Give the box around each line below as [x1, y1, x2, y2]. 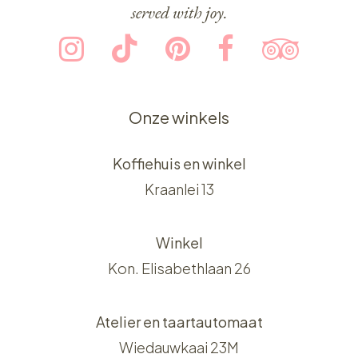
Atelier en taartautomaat [95, 312, 263, 332]
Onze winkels [129, 107, 229, 129]
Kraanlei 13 [144, 180, 214, 199]
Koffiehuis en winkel [112, 154, 246, 173]
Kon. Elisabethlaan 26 [107, 259, 251, 278]
